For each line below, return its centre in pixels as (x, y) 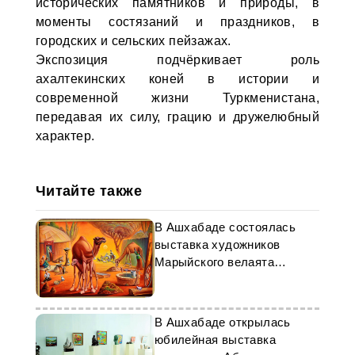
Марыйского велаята (214, 262)
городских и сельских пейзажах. (133, 41)
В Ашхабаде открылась (222, 322)
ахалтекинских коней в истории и (177, 79)
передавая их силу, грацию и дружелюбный (177, 117)
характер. (65, 136)
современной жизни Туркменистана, (177, 98)
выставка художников (217, 244)
